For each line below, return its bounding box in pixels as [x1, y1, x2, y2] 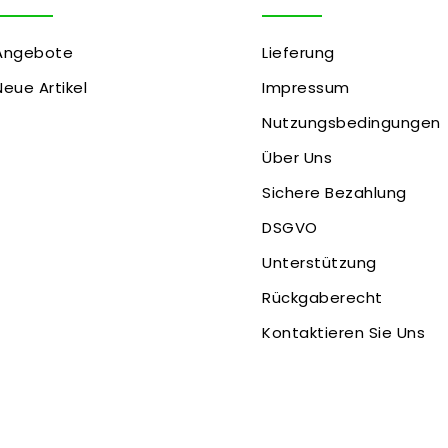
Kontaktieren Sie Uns [262, 321, 426, 343]
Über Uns [262, 146, 333, 168]
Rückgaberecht [262, 286, 383, 308]
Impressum [262, 76, 350, 98]
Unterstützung [262, 251, 377, 273]
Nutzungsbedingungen [262, 111, 441, 133]
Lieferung [262, 41, 335, 63]
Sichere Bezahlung [262, 181, 407, 203]
